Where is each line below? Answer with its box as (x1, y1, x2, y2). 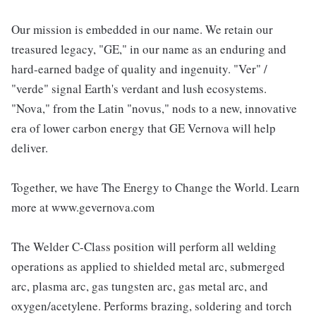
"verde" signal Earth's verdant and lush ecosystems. (11, 80, 267, 97)
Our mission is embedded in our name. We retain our (11, 21, 273, 37)
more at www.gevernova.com (11, 199, 154, 215)
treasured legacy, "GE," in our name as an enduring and (11, 41, 286, 57)
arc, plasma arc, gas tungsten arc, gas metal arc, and (11, 278, 268, 294)
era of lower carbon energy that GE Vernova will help (11, 120, 276, 136)
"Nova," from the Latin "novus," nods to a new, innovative (11, 100, 297, 116)
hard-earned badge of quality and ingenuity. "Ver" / (11, 61, 267, 77)
